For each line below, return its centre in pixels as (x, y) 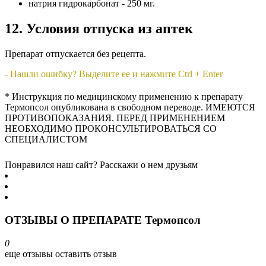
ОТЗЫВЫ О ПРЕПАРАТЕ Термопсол (103, 220)
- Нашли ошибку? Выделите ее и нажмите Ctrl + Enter (114, 74)
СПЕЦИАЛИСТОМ (46, 140)
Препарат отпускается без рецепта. (75, 54)
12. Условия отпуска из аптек (99, 29)
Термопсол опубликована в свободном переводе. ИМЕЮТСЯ (130, 107)
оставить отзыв (86, 254)
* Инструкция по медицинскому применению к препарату (124, 97)
